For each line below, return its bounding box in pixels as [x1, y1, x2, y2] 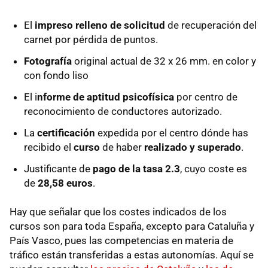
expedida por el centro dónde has [95, 127, 248, 139]
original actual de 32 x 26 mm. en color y [72, 55, 256, 68]
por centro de [174, 91, 237, 103]
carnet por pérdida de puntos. [24, 33, 158, 46]
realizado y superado [144, 141, 241, 154]
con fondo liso [24, 69, 89, 82]
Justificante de [24, 163, 90, 175]
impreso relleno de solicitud [35, 19, 167, 32]
